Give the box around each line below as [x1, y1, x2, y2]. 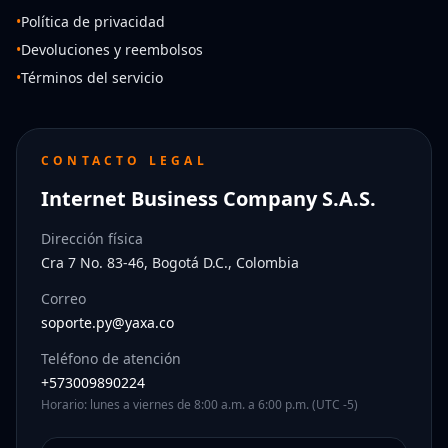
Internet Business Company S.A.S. [41, 185, 376, 213]
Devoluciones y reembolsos [21, 40, 203, 60]
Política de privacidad [21, 12, 165, 32]
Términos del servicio [21, 68, 163, 88]
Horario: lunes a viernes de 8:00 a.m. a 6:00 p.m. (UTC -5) [41, 396, 358, 414]
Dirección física [41, 229, 143, 249]
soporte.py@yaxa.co [41, 313, 174, 333]
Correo [41, 289, 86, 309]
